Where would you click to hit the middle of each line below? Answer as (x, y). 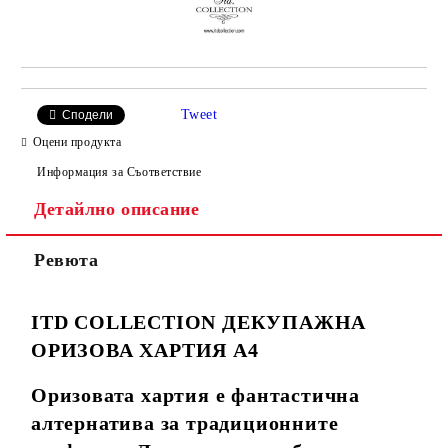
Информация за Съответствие (119, 172)
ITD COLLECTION (124, 321)
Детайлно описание (117, 208)
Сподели (87, 114)
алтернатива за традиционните (185, 422)
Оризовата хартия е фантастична (195, 394)
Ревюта (66, 259)
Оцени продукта (77, 142)
